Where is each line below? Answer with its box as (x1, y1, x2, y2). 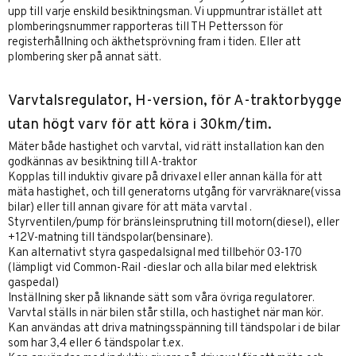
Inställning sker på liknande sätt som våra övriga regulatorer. (8, 290, 315, 306)
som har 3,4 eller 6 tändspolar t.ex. (8, 335, 184, 351)
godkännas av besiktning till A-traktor (8, 154, 197, 170)
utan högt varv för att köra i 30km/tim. (8, 115, 272, 134)
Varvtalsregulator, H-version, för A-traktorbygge (8, 91, 342, 110)
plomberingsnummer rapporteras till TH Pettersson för (8, 19, 283, 35)
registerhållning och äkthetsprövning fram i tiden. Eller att (8, 34, 301, 50)
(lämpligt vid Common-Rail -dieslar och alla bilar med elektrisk (8, 260, 317, 276)
